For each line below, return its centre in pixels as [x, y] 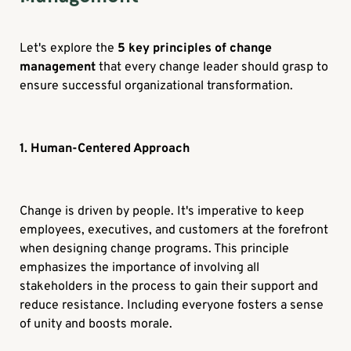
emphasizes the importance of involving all [140, 268]
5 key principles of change [195, 49]
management [58, 68]
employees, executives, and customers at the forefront [174, 231]
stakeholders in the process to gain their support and [169, 287]
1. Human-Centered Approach [105, 149]
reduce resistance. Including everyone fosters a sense [172, 306]
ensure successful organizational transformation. [157, 87]
